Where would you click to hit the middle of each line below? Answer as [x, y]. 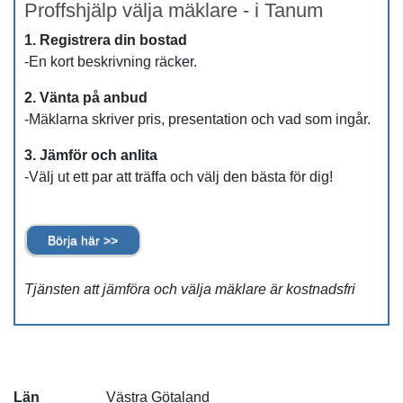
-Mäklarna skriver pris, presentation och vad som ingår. [197, 119]
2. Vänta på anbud [86, 98]
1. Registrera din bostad [106, 40]
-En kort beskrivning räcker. [111, 62]
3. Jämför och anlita [91, 155]
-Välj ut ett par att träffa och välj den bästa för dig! [179, 177]
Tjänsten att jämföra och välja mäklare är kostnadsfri [190, 289]
